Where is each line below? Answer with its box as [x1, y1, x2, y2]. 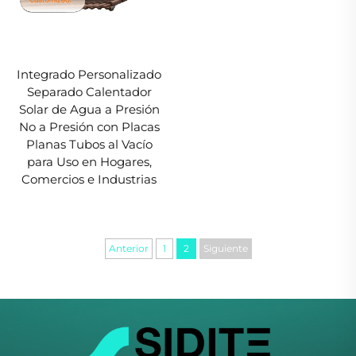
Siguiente [203, 242, 248, 254]
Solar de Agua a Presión [18, 102, 160, 118]
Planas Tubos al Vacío [25, 137, 153, 153]
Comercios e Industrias [21, 172, 157, 188]
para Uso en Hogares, [26, 154, 152, 170]
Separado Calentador [26, 84, 152, 100]
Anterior [108, 242, 149, 254]
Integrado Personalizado [17, 67, 161, 83]
